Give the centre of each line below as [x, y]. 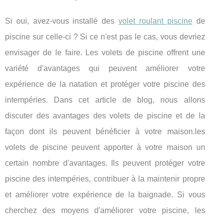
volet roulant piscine [155, 21]
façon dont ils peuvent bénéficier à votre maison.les [105, 131]
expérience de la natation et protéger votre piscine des [105, 84]
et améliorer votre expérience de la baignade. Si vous [105, 195]
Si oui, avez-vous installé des [62, 21]
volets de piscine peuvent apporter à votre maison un [105, 147]
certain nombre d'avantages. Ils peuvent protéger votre [105, 163]
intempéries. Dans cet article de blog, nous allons [105, 100]
